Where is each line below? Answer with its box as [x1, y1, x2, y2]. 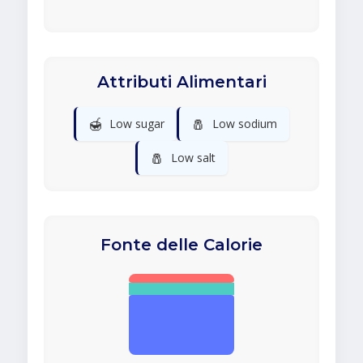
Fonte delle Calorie [100, 235, 263, 255]
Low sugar [109, 116, 164, 132]
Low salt [171, 150, 216, 166]
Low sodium [212, 116, 277, 132]
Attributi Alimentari [96, 72, 267, 92]
